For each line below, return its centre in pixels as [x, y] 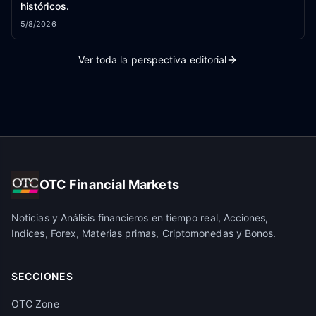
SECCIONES [42, 276]
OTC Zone [35, 304]
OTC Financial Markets [109, 185]
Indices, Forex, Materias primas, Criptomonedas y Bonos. [144, 233]
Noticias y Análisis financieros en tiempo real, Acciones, [140, 218]
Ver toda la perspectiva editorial [152, 60]
